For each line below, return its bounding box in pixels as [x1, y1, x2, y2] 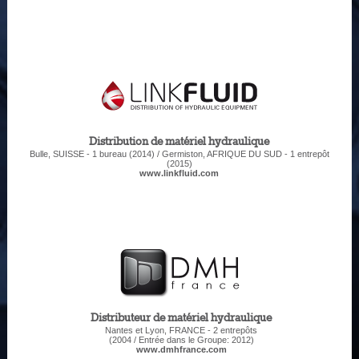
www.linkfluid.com [139, 168, 220, 178]
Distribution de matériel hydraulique [89, 135, 270, 149]
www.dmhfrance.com [135, 345, 227, 354]
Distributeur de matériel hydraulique [91, 312, 272, 325]
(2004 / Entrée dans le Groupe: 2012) [108, 335, 254, 345]
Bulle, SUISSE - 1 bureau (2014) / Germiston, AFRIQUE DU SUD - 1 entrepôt [29, 149, 329, 159]
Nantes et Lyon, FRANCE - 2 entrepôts [105, 325, 258, 335]
